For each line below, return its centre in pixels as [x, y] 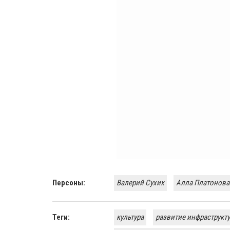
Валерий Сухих [140, 183]
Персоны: [69, 183]
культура [130, 217]
